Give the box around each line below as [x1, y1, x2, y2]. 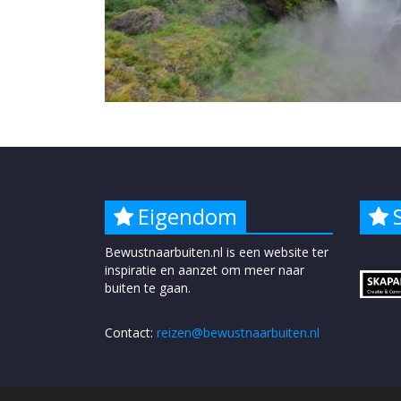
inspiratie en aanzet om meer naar [105, 261, 304, 279]
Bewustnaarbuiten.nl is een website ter [105, 243, 328, 261]
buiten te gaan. [105, 279, 191, 297]
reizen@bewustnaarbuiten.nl [157, 324, 320, 342]
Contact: [105, 324, 157, 342]
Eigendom [138, 201, 237, 232]
